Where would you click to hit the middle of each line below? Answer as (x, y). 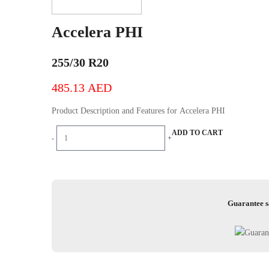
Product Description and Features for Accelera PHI (218, 111)
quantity (69, 161)
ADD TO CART (197, 133)
